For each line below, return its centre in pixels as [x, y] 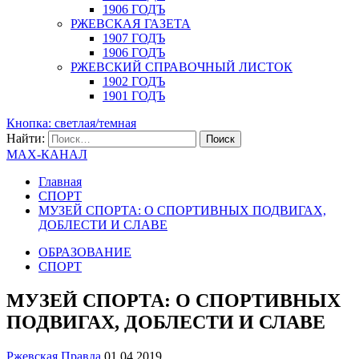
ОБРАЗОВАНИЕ [85, 252]
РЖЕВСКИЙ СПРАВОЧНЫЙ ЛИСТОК [182, 67]
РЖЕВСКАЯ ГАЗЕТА [131, 24]
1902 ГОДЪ [134, 81]
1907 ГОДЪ [134, 38]
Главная [60, 182]
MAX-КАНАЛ [47, 154]
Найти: [26, 138]
